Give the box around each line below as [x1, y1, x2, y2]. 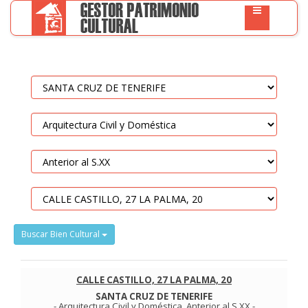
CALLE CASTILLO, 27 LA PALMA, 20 [76, 274, 232, 286]
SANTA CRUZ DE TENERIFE [96, 290, 212, 302]
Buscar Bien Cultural [21, 228, 102, 240]
